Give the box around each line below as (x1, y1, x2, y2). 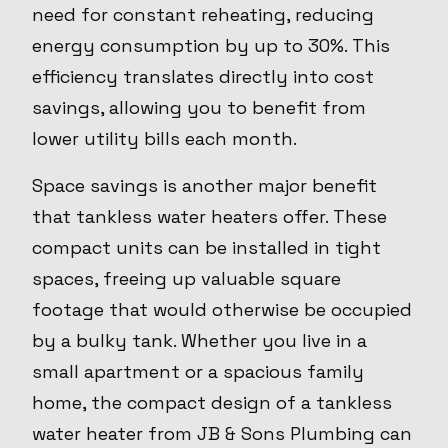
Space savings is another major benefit (32, 174, 377, 198)
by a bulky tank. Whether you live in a (32, 329, 367, 353)
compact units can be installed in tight (32, 236, 381, 260)
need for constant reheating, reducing (32, 3, 374, 27)
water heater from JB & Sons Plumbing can (32, 422, 412, 446)
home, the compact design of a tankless (32, 391, 392, 415)
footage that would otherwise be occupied (32, 298, 412, 322)
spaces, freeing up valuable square (32, 267, 341, 291)
